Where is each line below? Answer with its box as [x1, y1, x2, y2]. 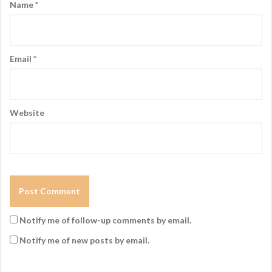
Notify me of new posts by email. [19, 234, 149, 245]
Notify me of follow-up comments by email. [19, 214, 191, 225]
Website [10, 107, 44, 118]
